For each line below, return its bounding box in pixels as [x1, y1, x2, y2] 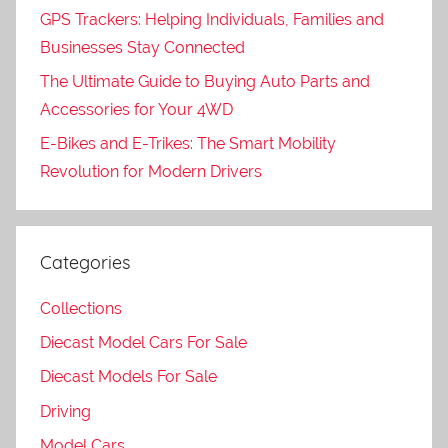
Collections [40, 298, 122, 318]
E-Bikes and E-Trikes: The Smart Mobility [40, 134, 336, 154]
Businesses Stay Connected [40, 37, 245, 57]
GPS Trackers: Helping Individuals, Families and [40, 9, 384, 29]
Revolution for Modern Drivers [40, 162, 262, 182]
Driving [40, 401, 91, 421]
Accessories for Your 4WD [40, 99, 233, 119]
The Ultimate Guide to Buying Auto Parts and [40, 71, 370, 91]
